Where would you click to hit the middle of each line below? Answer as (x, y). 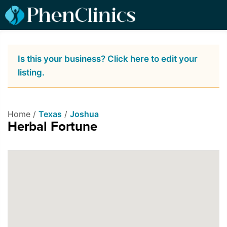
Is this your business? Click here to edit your (108, 59)
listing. (31, 73)
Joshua (84, 114)
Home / (23, 114)
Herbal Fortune (52, 127)
